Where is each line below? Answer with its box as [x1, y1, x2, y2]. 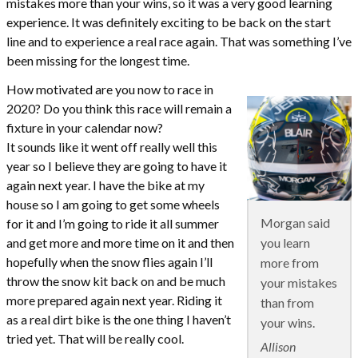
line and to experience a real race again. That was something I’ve [6, 33, 352, 49]
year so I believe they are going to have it [6, 157, 227, 173]
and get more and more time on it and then [6, 234, 234, 250]
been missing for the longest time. [6, 52, 189, 68]
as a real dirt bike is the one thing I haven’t [6, 311, 231, 327]
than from [261, 294, 315, 310]
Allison [261, 338, 296, 354]
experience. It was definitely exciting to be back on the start [6, 14, 331, 30]
